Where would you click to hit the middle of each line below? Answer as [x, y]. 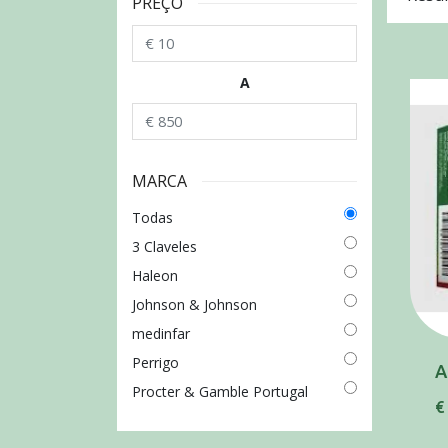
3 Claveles [164, 247]
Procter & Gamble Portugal [220, 392]
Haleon [155, 276]
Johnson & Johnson [194, 305]
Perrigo [155, 363]
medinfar [161, 334]
